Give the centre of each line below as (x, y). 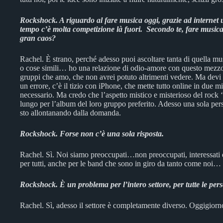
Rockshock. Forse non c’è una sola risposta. (92, 134)
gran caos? (38, 38)
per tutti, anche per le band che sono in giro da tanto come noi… (120, 164)
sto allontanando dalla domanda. (70, 113)
